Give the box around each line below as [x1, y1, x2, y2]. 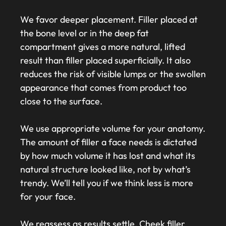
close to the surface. [20, 95, 102, 107]
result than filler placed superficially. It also [20, 54, 191, 67]
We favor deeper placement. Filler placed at [20, 14, 198, 26]
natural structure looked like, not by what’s [20, 163, 191, 176]
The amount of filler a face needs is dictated [20, 136, 197, 148]
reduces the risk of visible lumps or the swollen [20, 68, 206, 80]
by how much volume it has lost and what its [20, 150, 195, 162]
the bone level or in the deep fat [20, 27, 149, 39]
